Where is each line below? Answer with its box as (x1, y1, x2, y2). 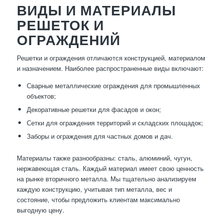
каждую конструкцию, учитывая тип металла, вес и (16, 184, 172, 194)
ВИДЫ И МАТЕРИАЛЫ (16, 1, 176, 19)
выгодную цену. (16, 205, 64, 215)
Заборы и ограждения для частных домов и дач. (26, 131, 173, 141)
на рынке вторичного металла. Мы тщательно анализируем (16, 174, 196, 184)
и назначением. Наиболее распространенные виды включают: (16, 63, 204, 73)
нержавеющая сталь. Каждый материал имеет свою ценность (16, 164, 204, 173)
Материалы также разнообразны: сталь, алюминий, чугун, (16, 153, 192, 163)
